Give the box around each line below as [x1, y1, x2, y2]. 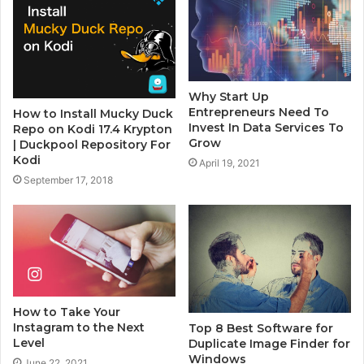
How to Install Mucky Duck [13, 106, 173, 121]
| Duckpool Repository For [13, 136, 171, 152]
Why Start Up [188, 89, 269, 105]
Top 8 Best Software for [188, 321, 333, 336]
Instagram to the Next [13, 319, 145, 335]
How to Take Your [13, 304, 120, 319]
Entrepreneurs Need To [188, 105, 329, 120]
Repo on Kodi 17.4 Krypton [13, 121, 172, 136]
